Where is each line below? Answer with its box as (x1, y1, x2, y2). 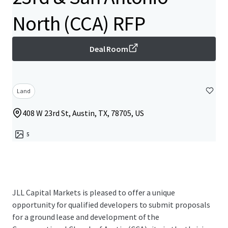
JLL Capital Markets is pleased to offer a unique (12, 187, 176, 197)
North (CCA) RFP (12, 11, 145, 36)
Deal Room (89, 44, 129, 54)
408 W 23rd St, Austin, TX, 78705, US (22, 108, 144, 118)
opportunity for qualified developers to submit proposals (12, 199, 210, 210)
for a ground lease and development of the (12, 212, 160, 222)
